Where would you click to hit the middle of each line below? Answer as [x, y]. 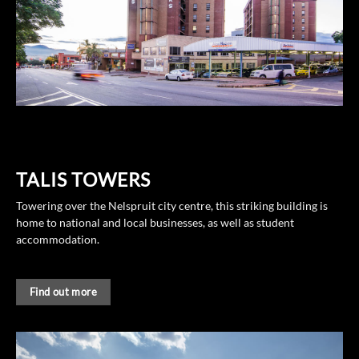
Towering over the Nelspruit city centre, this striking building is [172, 206]
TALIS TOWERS [84, 179]
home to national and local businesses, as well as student [155, 223]
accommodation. [58, 240]
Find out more [63, 291]
